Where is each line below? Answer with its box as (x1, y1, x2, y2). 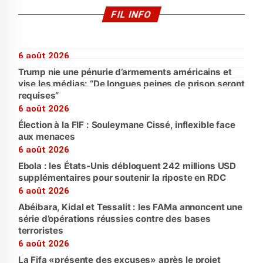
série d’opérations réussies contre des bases (18, 213, 211, 225)
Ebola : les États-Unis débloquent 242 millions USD (18, 160, 237, 172)
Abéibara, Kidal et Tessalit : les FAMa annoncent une (18, 201, 242, 213)
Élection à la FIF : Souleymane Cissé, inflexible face (18, 119, 235, 131)
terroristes (18, 225, 63, 237)
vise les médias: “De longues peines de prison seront (18, 78, 245, 90)
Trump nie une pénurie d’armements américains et (18, 66, 232, 78)
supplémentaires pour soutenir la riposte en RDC (18, 172, 226, 184)
